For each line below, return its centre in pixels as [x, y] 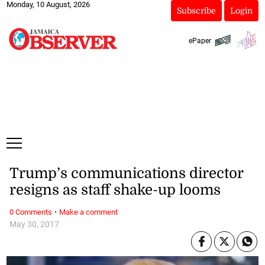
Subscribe [196, 11]
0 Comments [30, 212]
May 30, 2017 [34, 224]
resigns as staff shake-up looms [115, 190]
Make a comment [88, 212]
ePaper [200, 41]
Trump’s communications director [126, 174]
